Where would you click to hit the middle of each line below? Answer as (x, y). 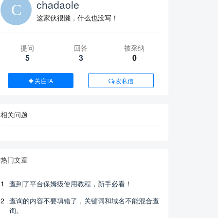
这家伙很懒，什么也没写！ (77, 18)
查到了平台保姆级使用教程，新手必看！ (71, 183)
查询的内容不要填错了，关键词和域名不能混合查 (84, 200)
